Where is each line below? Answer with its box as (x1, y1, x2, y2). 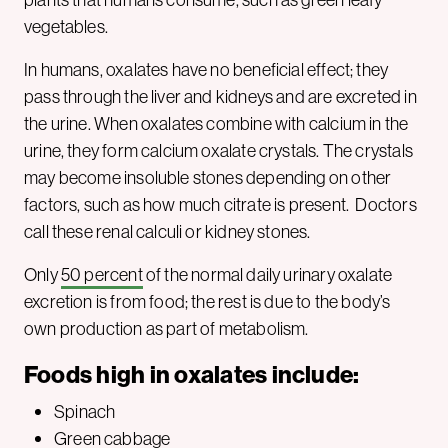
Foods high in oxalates (24, 359, 272, 390)
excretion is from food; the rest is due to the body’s (24, 290, 391, 314)
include (271, 359, 354, 390)
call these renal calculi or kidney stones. (24, 220, 314, 244)
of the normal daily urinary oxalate (142, 263, 393, 287)
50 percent (60, 263, 143, 287)
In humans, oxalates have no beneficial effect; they (24, 58, 389, 82)
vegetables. (24, 15, 112, 39)
